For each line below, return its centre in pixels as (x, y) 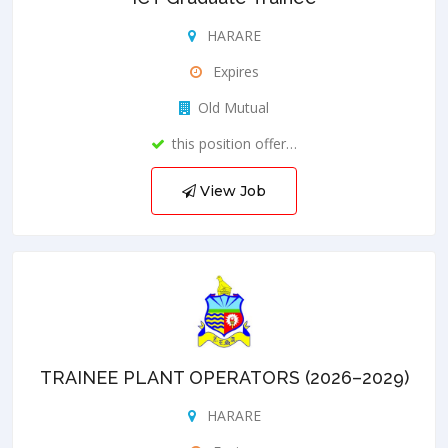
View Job (231, 190)
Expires (233, 71)
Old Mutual (233, 107)
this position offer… (234, 143)
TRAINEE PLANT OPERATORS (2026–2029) (224, 377)
